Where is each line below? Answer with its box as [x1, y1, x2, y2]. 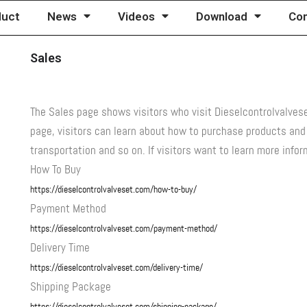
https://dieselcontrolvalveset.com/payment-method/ [29, 223, 217, 234]
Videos [117, 10, 155, 23]
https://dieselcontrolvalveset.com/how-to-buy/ [29, 184, 197, 195]
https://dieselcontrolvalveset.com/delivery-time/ [29, 262, 203, 273]
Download [195, 10, 247, 23]
